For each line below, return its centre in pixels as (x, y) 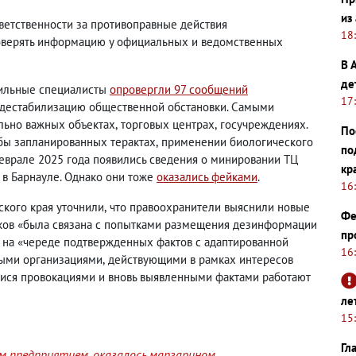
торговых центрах (168, 124)
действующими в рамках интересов (201, 259)
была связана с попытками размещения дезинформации (170, 224)
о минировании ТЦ (250, 159)
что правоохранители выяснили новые (210, 207)
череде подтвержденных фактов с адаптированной (156, 242)
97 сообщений (211, 89)
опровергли (142, 89)
